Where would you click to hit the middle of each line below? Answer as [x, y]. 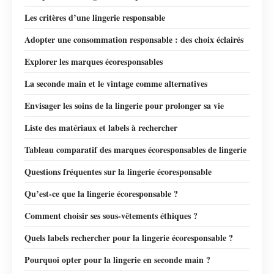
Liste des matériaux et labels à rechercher [101, 127]
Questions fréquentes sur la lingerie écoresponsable [118, 171]
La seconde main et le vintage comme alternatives [116, 83]
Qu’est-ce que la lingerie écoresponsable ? [101, 193]
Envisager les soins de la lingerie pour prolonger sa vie [124, 105]
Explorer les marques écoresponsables [94, 61]
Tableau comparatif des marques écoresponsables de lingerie [135, 149]
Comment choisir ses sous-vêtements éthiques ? [111, 215]
